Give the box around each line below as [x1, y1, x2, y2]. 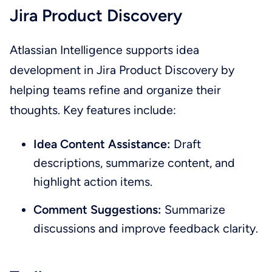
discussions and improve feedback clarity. [33, 221, 259, 236]
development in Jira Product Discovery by [9, 63, 234, 78]
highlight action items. [33, 174, 153, 189]
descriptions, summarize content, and [33, 155, 236, 170]
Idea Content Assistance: [33, 136, 171, 151]
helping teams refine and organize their [9, 83, 221, 98]
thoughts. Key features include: [9, 103, 176, 118]
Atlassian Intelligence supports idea [9, 42, 199, 58]
